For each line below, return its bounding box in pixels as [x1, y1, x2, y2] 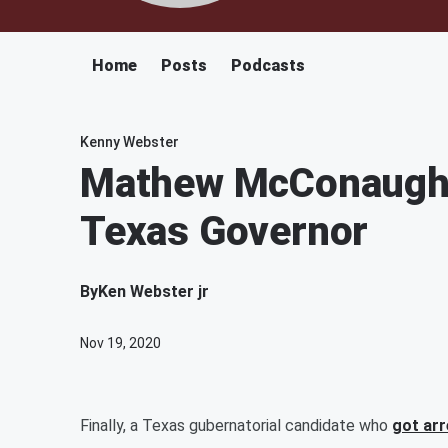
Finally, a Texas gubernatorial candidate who [80, 416, 392, 435]
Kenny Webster [80, 134, 179, 150]
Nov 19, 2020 [80, 335, 161, 351]
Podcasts [231, 56, 305, 75]
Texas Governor [80, 208, 369, 255]
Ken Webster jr [98, 282, 209, 301]
